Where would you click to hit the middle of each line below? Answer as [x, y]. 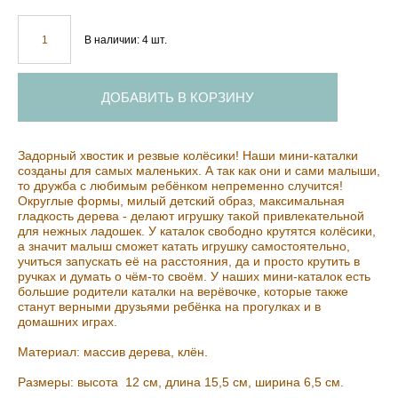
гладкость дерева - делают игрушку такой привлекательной [191, 216]
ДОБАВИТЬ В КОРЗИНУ [178, 97]
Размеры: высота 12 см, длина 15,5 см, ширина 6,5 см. [181, 382]
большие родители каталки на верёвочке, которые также [183, 292]
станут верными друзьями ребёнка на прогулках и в [169, 307]
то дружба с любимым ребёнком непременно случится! [180, 186]
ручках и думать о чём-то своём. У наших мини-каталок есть [194, 277]
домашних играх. [69, 322]
